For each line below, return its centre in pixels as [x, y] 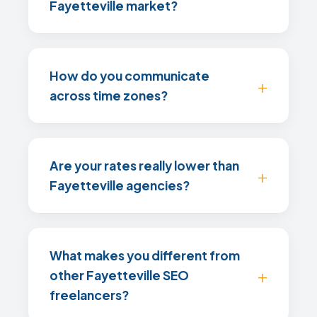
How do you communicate [129, 76]
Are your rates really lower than [144, 166]
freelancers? [89, 295]
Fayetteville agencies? [120, 185]
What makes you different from [145, 255]
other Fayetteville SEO [119, 275]
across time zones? [109, 96]
